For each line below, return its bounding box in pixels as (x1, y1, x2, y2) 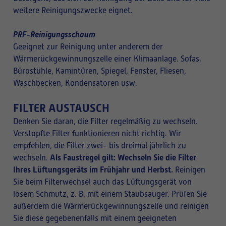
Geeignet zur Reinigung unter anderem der (13, 42, 163, 51)
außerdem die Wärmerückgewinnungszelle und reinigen (13, 202, 209, 211)
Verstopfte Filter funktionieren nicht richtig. (13, 129, 169, 138)
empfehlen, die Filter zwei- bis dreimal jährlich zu (13, 141, 186, 150)
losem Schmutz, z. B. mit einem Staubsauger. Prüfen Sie (13, 190, 207, 199)
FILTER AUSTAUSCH (13, 102, 109, 115)
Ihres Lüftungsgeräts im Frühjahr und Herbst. (13, 165, 173, 175)
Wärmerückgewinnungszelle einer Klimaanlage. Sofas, (13, 54, 201, 64)
